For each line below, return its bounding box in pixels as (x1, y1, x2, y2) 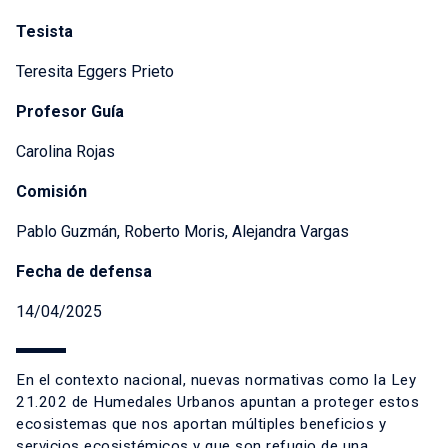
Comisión (16, 182, 87, 202)
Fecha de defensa (16, 262, 152, 282)
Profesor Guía (16, 102, 124, 122)
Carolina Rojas (16, 142, 115, 162)
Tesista (16, 22, 73, 42)
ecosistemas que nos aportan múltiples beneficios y (16, 415, 386, 434)
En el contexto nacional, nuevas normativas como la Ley (16, 371, 416, 390)
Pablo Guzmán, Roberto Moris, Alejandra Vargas (16, 222, 349, 242)
